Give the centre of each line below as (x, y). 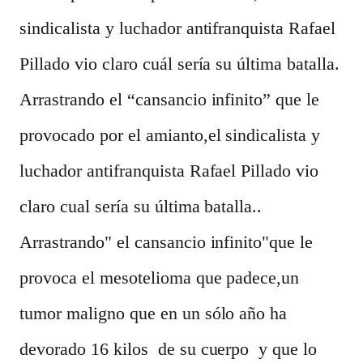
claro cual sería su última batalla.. (141, 206)
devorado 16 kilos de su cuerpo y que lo (169, 349)
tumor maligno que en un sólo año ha (154, 313)
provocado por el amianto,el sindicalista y (170, 135)
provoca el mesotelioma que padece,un (160, 278)
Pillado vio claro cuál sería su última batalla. (180, 64)
